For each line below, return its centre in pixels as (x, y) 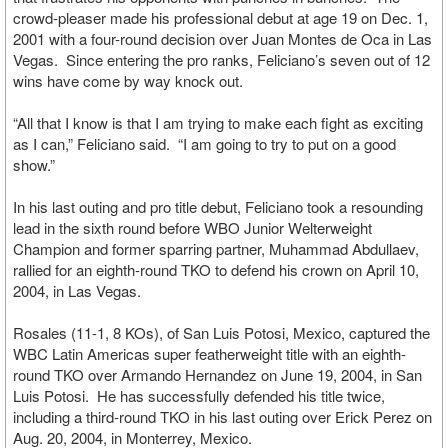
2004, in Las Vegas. (79, 290)
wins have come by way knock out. (128, 80)
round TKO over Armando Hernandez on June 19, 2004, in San (217, 374)
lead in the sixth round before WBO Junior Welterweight (192, 227)
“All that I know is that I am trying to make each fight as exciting (218, 122)
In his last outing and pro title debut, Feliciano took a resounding (218, 206)
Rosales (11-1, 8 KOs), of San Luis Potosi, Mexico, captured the (221, 332)
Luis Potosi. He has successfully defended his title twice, (199, 395)
